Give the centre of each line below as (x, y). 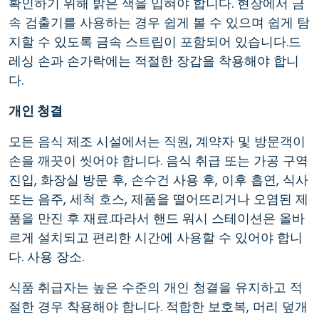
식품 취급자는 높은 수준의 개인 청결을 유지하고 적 (156, 287)
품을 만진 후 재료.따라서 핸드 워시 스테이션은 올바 (157, 218)
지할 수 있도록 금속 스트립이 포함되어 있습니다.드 (155, 41)
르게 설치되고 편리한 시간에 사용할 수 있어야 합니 (156, 237)
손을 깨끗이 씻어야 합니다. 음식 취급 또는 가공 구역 (158, 160)
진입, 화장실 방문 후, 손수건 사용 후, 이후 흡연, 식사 (158, 179)
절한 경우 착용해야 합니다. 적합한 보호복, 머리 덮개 (158, 306)
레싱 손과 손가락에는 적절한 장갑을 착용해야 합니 (154, 61)
